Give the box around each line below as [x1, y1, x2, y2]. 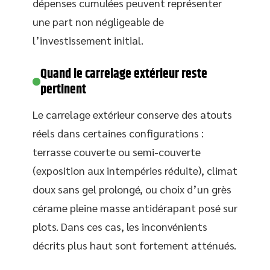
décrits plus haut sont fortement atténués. [33, 237, 236, 252]
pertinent [40, 79, 87, 100]
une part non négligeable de [33, 14, 164, 28]
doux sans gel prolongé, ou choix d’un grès [33, 181, 231, 196]
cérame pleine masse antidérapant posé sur [33, 200, 237, 215]
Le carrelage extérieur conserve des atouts [33, 107, 232, 121]
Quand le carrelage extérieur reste [40, 63, 208, 84]
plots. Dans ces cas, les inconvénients [33, 219, 207, 233]
